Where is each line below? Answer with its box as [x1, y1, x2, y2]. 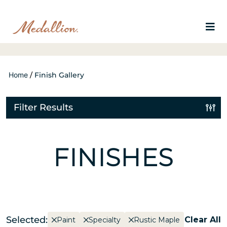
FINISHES [53, 143, 174, 172]
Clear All [184, 215, 221, 224]
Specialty [89, 215, 121, 224]
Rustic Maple [134, 215, 180, 224]
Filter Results [14, 102, 73, 113]
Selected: [6, 214, 48, 225]
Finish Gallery [34, 70, 84, 80]
